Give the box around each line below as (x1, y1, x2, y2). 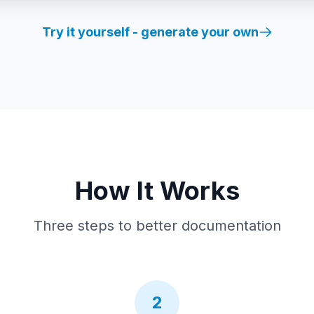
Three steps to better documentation (33, 217, 281, 234)
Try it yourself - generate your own (41, 25, 259, 39)
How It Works (74, 175, 240, 206)
